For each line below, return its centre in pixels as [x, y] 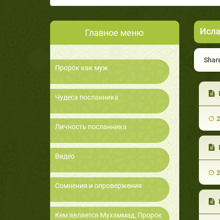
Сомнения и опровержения [98, 186]
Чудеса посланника [87, 97]
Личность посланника [91, 127]
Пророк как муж [82, 68]
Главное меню [115, 33]
